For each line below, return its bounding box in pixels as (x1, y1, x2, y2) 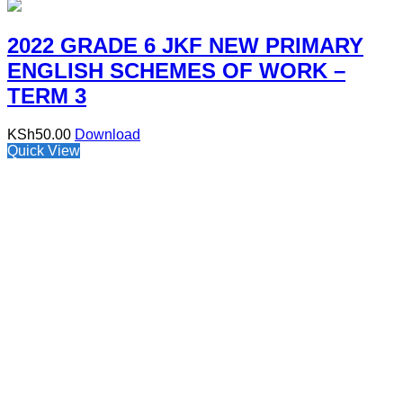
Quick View (7, 142, 80, 158)
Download (75, 126, 140, 142)
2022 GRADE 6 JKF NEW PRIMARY (7, 32, 363, 58)
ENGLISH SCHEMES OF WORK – (7, 58, 345, 83)
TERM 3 (7, 83, 86, 108)
